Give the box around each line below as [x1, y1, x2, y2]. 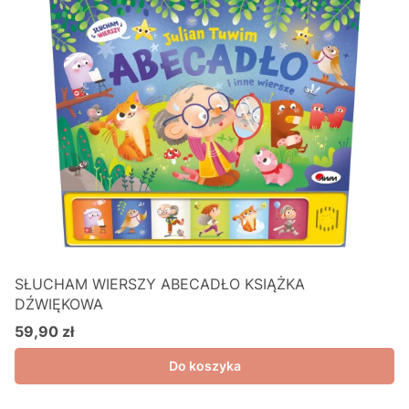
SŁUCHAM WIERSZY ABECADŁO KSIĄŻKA [15, 275, 305, 293]
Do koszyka [168, 358, 241, 373]
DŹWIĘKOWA [15, 295, 103, 313]
